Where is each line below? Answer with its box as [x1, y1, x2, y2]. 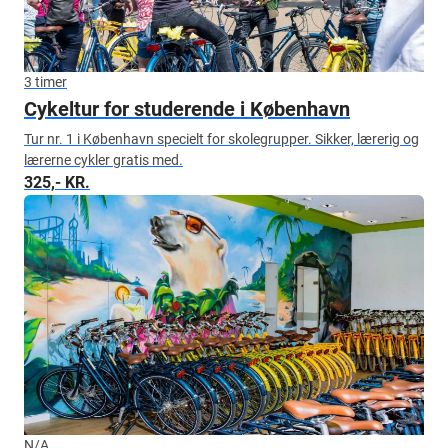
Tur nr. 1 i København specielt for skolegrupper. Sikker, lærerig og [24, 131, 419, 147]
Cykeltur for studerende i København [24, 97, 350, 121]
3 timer [24, 74, 67, 90]
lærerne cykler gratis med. [24, 152, 183, 168]
